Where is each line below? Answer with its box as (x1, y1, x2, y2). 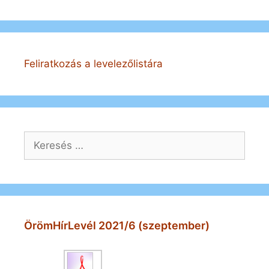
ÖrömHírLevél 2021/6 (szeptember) (24, 219, 210, 232)
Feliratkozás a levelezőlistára (24, 57, 163, 70)
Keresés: (23, 131, 65, 144)
